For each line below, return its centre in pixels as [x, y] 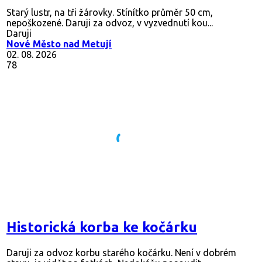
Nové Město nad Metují [59, 44]
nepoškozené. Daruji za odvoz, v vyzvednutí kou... [110, 23]
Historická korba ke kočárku [102, 227]
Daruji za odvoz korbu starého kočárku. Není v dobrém [121, 252]
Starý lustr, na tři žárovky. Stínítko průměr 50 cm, [110, 12]
